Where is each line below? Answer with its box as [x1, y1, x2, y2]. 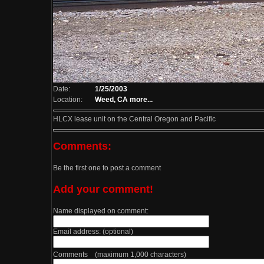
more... [130, 95, 153, 104]
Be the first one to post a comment [53, 164, 161, 172]
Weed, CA [95, 95, 128, 104]
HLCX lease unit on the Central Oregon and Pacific [53, 115, 216, 123]
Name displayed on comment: [53, 207, 148, 215]
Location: [53, 95, 82, 104]
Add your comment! [53, 183, 153, 195]
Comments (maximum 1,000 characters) [53, 250, 186, 259]
